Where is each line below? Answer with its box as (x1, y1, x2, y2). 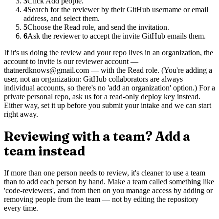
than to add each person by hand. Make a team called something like (4, 177, 214, 186)
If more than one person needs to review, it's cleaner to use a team (4, 169, 205, 177)
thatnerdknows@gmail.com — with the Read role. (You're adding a (4, 66, 212, 74)
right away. (4, 109, 38, 118)
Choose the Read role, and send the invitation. (27, 22, 169, 31)
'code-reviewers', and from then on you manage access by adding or (4, 186, 213, 195)
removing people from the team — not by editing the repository (4, 195, 198, 204)
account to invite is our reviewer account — (4, 57, 138, 66)
